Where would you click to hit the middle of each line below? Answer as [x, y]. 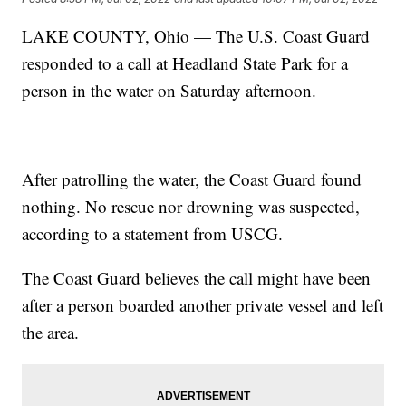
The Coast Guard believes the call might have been [197, 278]
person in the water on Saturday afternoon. [169, 91]
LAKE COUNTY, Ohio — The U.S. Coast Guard [196, 36]
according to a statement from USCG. [153, 234]
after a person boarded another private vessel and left [203, 305]
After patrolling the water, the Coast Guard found [192, 179]
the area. [51, 333]
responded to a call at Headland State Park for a [185, 63]
